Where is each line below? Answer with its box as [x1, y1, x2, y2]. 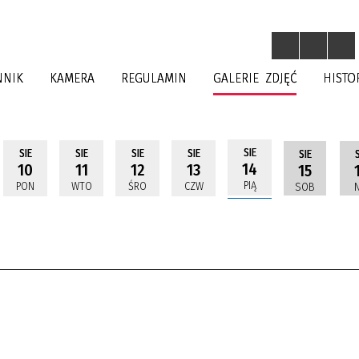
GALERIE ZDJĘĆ [213, 70, 297, 87]
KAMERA [49, 70, 95, 87]
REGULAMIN [121, 70, 188, 87]
